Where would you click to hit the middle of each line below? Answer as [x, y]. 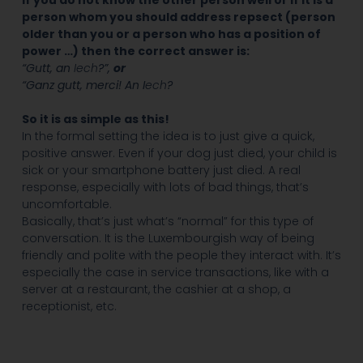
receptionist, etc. [69, 307]
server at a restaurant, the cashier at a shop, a [156, 290]
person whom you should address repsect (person [178, 17]
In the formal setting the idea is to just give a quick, [168, 137]
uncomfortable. [66, 205]
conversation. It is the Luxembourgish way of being [168, 239]
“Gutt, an [47, 68]
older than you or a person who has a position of [171, 34]
